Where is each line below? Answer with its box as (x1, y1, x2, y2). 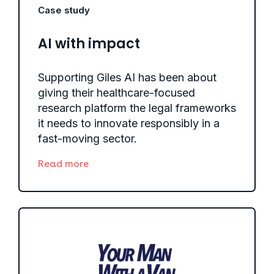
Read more (38, 157, 89, 169)
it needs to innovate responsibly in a (38, 116, 220, 130)
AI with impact (38, 34, 140, 53)
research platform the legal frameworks (38, 101, 236, 114)
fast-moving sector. (38, 131, 137, 145)
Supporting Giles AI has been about (38, 70, 217, 84)
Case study (38, 4, 90, 16)
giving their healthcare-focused (38, 86, 195, 99)
